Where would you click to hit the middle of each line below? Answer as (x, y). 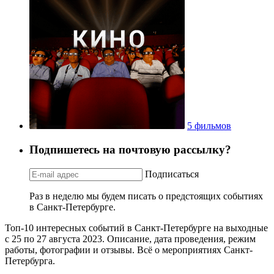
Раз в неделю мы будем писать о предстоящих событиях (146, 196)
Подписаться (172, 174)
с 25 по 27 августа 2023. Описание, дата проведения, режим (130, 239)
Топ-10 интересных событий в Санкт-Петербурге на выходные (136, 228)
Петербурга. (30, 261)
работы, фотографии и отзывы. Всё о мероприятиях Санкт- (129, 250)
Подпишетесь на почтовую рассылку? (130, 149)
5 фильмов (209, 126)
